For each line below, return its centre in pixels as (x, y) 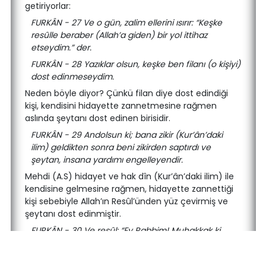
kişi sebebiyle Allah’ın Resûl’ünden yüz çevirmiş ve (126, 201)
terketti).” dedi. (60, 255)
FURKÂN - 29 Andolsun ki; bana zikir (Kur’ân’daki (126, 135)
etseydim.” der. (61, 47)
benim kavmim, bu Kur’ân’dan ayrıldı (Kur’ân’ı (122, 243)
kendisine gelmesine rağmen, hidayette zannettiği (129, 189)
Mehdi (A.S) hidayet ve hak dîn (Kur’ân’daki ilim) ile (129, 176)
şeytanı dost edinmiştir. (73, 214)
